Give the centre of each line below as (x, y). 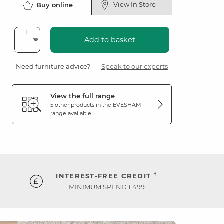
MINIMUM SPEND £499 (107, 187)
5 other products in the (82, 105)
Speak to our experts (135, 66)
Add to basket (110, 40)
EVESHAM (127, 105)
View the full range (83, 96)
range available (71, 113)
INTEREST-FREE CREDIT (105, 176)
